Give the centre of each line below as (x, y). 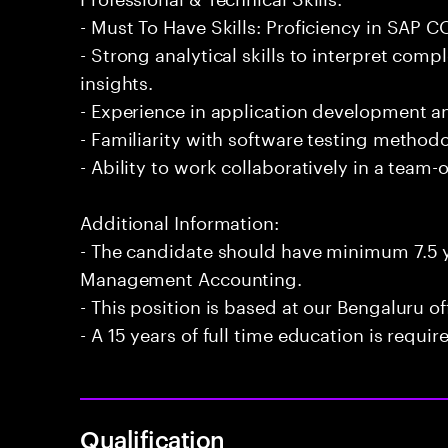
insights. (117, 80)
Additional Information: (179, 220)
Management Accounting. (191, 276)
